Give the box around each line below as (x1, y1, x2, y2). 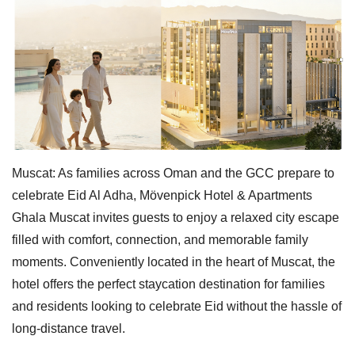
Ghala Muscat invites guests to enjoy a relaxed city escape (12, 210, 339, 224)
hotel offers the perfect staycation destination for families (12, 277, 325, 291)
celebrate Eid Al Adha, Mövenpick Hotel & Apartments (12, 188, 312, 202)
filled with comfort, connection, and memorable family (12, 232, 308, 246)
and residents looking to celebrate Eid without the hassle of (12, 299, 342, 313)
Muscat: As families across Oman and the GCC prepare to (12, 166, 334, 180)
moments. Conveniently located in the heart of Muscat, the (12, 254, 335, 269)
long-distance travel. (12, 321, 125, 335)
